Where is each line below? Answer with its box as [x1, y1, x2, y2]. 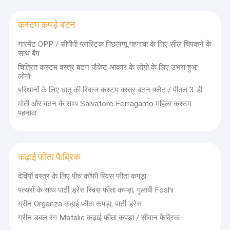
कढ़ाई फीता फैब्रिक [18, 151, 81, 162]
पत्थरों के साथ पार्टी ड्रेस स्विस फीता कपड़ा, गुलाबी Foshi [18, 185, 174, 195]
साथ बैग [18, 48, 40, 58]
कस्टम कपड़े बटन [18, 20, 75, 30]
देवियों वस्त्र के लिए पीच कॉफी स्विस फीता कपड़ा [18, 171, 147, 181]
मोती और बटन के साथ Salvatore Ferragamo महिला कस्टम [18, 99, 192, 109]
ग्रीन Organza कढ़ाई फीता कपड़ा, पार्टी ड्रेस [18, 199, 142, 208]
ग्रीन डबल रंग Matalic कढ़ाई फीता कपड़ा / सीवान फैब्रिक [18, 213, 180, 222]
